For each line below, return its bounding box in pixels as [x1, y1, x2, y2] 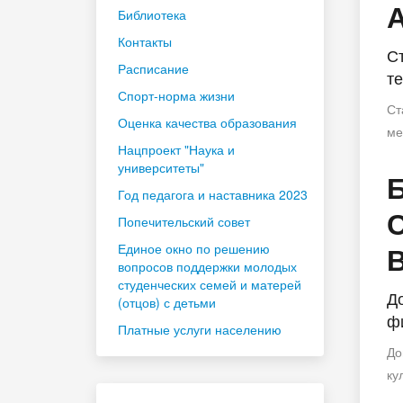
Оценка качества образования [118, 112, 297, 131]
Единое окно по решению [118, 238, 270, 257]
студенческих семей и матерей [118, 274, 301, 293]
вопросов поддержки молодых [118, 256, 297, 275]
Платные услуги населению [118, 319, 282, 338]
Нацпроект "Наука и [118, 139, 235, 158]
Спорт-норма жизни [118, 85, 235, 104]
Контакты [118, 31, 172, 50]
